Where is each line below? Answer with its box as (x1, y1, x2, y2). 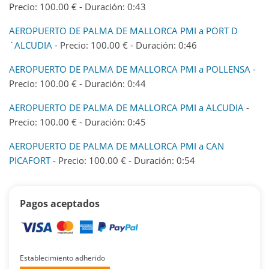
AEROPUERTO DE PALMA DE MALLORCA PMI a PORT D (9, 24, 238, 37)
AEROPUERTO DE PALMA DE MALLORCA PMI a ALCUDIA (9, 101, 244, 113)
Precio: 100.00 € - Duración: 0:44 (9, 77, 146, 89)
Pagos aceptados (20, 196, 100, 210)
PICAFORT (9, 154, 50, 166)
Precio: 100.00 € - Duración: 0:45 (9, 115, 146, 128)
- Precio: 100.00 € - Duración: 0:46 (52, 38, 197, 51)
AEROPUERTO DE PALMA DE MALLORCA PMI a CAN (9, 139, 224, 152)
